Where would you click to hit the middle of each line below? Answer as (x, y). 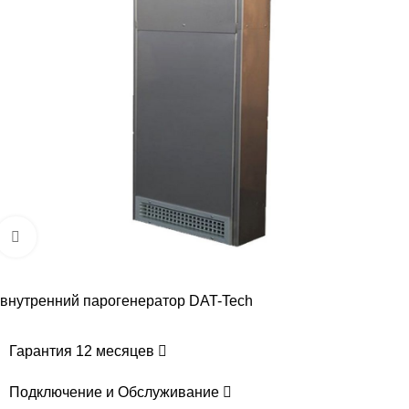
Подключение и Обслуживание (116, 392)
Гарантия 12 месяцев (84, 351)
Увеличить (71, 237)
